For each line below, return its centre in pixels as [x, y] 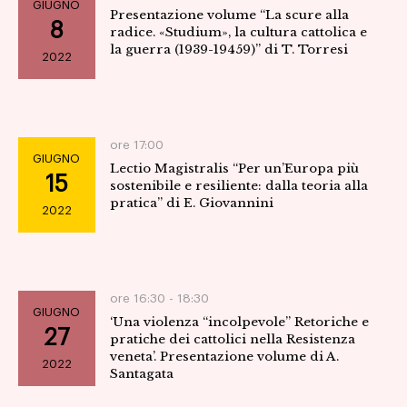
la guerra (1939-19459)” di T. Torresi [228, 50]
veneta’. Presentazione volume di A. [224, 357]
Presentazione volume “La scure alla [229, 15]
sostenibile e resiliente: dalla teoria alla [238, 186]
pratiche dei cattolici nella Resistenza [232, 340]
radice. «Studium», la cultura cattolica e [238, 33]
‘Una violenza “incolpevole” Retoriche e [239, 323]
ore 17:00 [136, 145]
